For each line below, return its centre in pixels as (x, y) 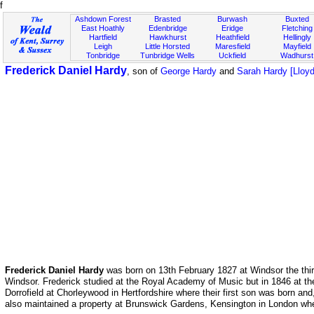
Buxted (297, 19)
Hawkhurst (168, 37)
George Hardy (189, 71)
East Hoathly (103, 28)
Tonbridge (103, 55)
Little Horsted (168, 46)
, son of (144, 71)
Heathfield (232, 37)
